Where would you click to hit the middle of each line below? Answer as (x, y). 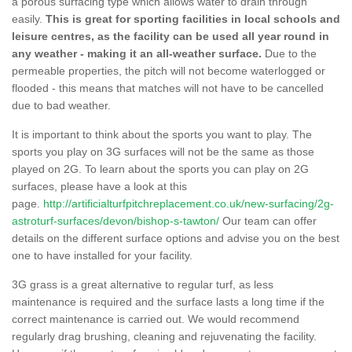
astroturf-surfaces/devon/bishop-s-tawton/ (115, 220)
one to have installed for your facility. (102, 255)
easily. (29, 18)
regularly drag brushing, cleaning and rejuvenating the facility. (164, 336)
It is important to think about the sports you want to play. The (162, 134)
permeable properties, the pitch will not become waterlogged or (169, 70)
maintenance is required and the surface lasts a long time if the (168, 301)
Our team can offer (268, 220)
